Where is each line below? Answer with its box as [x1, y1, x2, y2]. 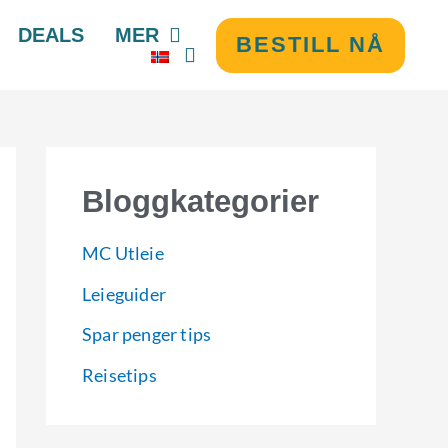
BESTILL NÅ [236, 32, 386, 57]
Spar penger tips [82, 323, 212, 346]
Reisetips [82, 363, 157, 386]
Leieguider [82, 282, 166, 305]
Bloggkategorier [82, 184, 319, 218]
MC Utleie [82, 242, 164, 265]
